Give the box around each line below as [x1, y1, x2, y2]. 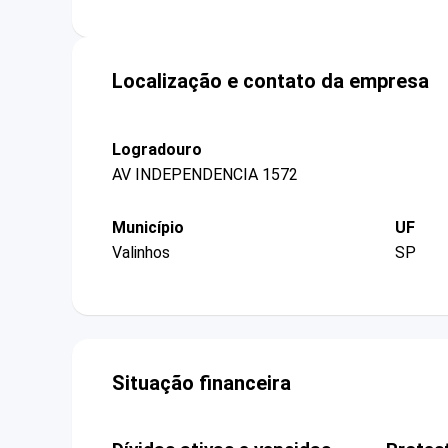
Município [112, 217, 184, 237]
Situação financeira [112, 371, 291, 396]
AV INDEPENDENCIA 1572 [112, 164, 298, 184]
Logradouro [112, 139, 202, 159]
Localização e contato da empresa [112, 68, 429, 93]
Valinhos [112, 243, 170, 263]
